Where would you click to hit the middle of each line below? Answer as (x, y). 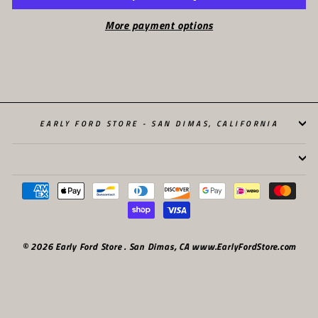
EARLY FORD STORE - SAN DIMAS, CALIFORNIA (159, 123)
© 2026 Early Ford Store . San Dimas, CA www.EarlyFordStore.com (159, 246)
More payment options (159, 26)
